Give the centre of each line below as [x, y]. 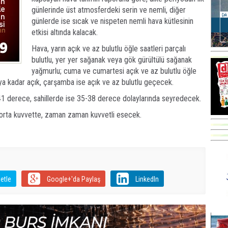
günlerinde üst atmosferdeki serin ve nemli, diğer [109, 10]
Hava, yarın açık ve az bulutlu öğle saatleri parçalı [109, 49]
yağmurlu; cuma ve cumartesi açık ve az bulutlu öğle [114, 71]
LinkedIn [147, 179]
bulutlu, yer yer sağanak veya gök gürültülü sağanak [112, 60]
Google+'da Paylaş [73, 179]
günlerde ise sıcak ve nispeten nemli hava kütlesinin [112, 21]
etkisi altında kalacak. [66, 33]
